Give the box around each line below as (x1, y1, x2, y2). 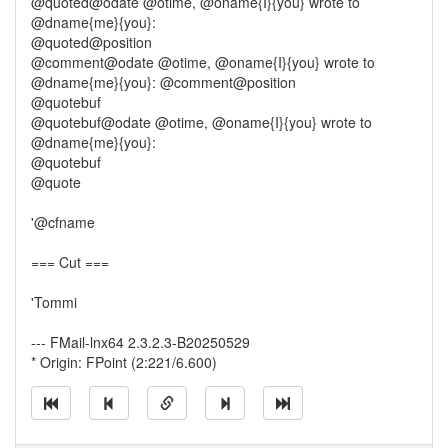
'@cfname (31, 212, 95, 232)
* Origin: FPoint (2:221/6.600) (31, 352, 217, 372)
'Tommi (31, 292, 77, 312)
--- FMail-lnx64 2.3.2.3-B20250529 (31, 332, 250, 352)
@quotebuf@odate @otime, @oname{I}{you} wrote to (31, 112, 372, 132)
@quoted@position (31, 32, 152, 52)
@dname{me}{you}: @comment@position (31, 72, 296, 92)
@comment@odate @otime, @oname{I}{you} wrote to (31, 52, 375, 72)
